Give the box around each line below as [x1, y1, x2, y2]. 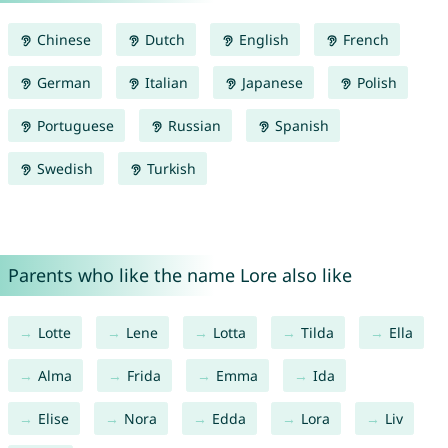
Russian [163, 116, 221, 136]
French [338, 30, 389, 50]
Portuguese [32, 116, 114, 136]
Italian [140, 73, 188, 93]
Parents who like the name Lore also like [7, 263, 352, 288]
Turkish [142, 159, 196, 179]
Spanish [270, 116, 329, 136]
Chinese [32, 30, 91, 50]
